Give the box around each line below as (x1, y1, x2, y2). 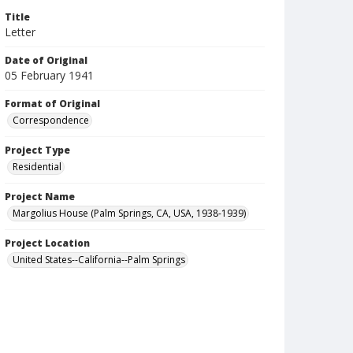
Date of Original (5, 54, 87, 67)
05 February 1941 (5, 68, 94, 83)
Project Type (5, 143, 70, 157)
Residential (13, 160, 61, 173)
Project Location (5, 236, 90, 250)
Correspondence (13, 113, 89, 127)
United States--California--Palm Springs (13, 253, 185, 266)
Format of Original (5, 97, 100, 110)
